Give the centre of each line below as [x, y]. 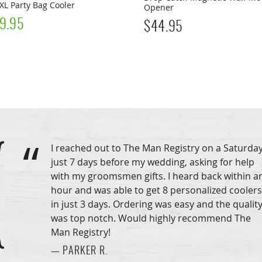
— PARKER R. [79, 252]
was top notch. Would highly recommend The [151, 218]
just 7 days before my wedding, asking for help [152, 162]
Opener [159, 7]
